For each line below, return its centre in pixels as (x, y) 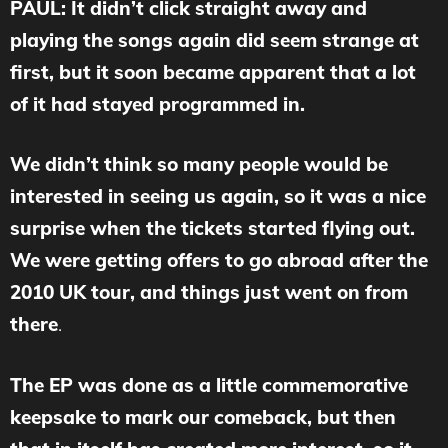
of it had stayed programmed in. (157, 103)
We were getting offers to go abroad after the (219, 260)
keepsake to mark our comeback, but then (203, 416)
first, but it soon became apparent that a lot (213, 71)
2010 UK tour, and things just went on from (209, 292)
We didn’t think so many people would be (199, 164)
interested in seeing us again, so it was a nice (218, 196)
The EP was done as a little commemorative (209, 384)
